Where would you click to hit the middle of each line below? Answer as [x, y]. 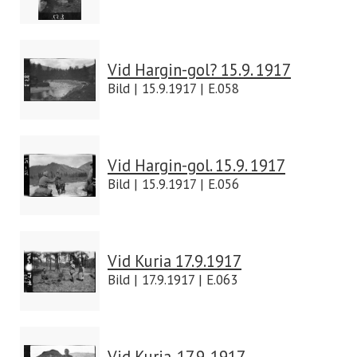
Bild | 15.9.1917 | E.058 [173, 88]
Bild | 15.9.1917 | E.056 [173, 184]
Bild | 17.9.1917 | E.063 [173, 280]
